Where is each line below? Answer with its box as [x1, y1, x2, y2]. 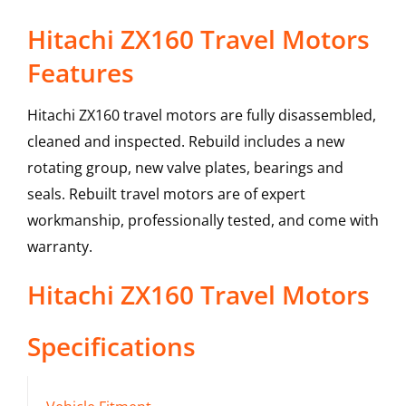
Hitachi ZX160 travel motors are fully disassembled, [26, 105, 376, 126]
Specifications [26, 329, 196, 364]
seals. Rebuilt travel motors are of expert [26, 184, 305, 205]
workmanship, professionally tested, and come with [26, 210, 379, 231]
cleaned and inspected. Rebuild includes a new [26, 131, 344, 152]
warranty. [26, 237, 92, 257]
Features [26, 55, 134, 91]
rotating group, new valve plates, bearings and [26, 158, 343, 179]
